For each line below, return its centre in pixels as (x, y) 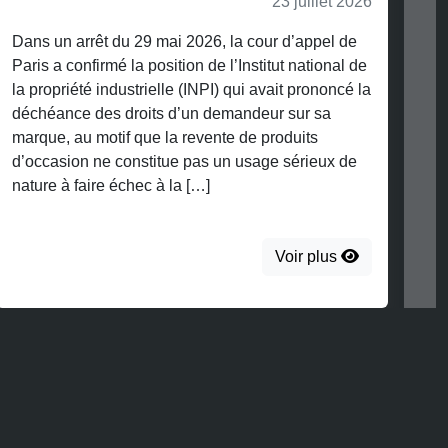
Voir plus (308, 257)
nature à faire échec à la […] (111, 186)
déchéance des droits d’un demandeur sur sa (171, 114)
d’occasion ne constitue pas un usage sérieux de (184, 162)
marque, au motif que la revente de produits (165, 138)
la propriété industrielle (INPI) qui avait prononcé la (191, 90)
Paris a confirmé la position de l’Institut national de (189, 66)
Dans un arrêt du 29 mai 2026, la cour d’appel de (184, 42)
